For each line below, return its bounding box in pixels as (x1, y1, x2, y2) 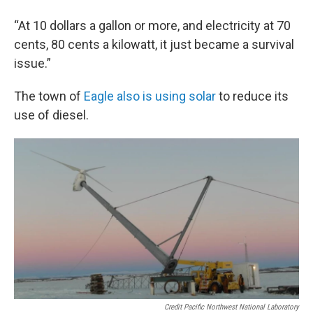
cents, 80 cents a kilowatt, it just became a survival (14, 37, 294, 52)
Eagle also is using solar (84, 89, 216, 104)
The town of (14, 89, 84, 104)
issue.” (14, 56, 51, 71)
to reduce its (216, 89, 289, 104)
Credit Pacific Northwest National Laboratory (164, 302, 299, 312)
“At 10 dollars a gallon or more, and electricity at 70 (14, 18, 291, 34)
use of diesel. (14, 108, 89, 123)
